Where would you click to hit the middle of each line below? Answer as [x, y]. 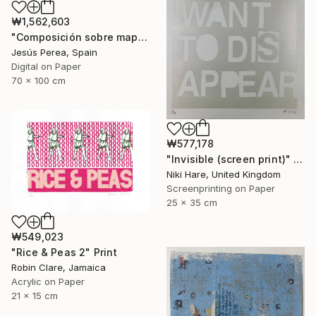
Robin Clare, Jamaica [59, 268]
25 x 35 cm [192, 202]
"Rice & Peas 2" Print [65, 253]
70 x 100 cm [38, 81]
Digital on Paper [46, 67]
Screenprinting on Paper [221, 188]
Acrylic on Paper [48, 282]
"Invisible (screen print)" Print [298, 159]
